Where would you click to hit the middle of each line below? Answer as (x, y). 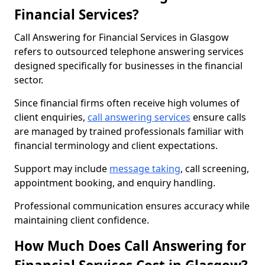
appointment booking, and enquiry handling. (115, 183)
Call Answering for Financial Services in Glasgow (122, 37)
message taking (145, 169)
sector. (29, 80)
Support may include (62, 169)
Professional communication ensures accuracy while (132, 206)
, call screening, (215, 169)
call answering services (139, 117)
